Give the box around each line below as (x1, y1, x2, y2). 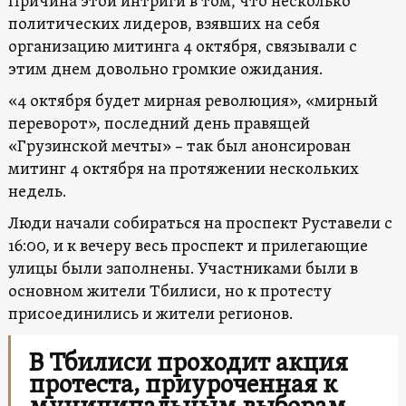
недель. (7, 181, 66, 203)
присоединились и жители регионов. (7, 304, 293, 325)
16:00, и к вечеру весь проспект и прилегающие (7, 236, 368, 257)
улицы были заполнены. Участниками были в (7, 258, 358, 280)
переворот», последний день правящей (7, 113, 310, 135)
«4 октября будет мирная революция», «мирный (7, 91, 378, 112)
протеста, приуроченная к (28, 369, 337, 402)
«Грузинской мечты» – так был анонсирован (7, 136, 351, 158)
